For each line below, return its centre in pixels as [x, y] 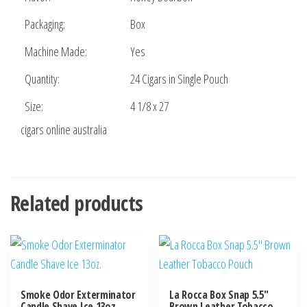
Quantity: [42, 79]
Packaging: [45, 24]
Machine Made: [56, 52]
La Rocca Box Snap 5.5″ [219, 295]
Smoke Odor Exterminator [78, 295]
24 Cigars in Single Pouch [179, 79]
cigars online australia [64, 130]
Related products [77, 204]
